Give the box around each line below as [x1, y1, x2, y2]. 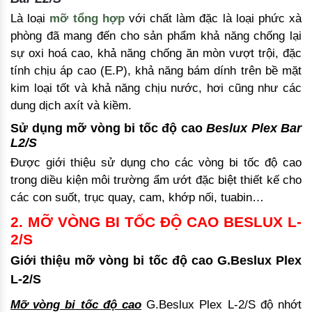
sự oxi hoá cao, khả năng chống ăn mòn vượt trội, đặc [10, 46, 302, 60]
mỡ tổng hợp [49, 11, 125, 25]
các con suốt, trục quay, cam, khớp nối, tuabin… [10, 190, 264, 204]
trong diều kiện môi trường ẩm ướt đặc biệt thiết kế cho [10, 173, 302, 187]
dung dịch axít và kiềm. [10, 98, 132, 112]
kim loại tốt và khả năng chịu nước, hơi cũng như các [10, 81, 302, 95]
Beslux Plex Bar [206, 120, 302, 135]
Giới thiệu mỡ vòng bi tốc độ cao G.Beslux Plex [10, 253, 302, 267]
